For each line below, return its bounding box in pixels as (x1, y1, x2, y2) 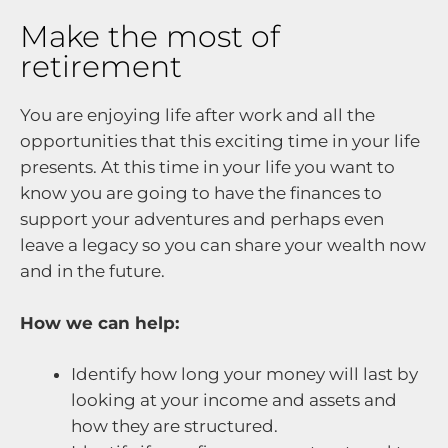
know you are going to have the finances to (20, 183, 382, 204)
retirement (20, 48, 182, 86)
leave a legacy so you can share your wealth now (20, 235, 426, 256)
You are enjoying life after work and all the (20, 105, 375, 126)
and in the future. (20, 261, 165, 282)
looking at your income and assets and (71, 390, 397, 411)
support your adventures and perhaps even (20, 209, 384, 230)
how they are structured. (71, 416, 278, 437)
